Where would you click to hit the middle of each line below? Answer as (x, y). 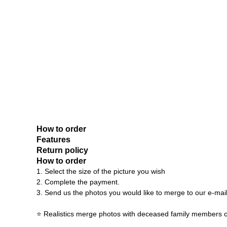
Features (53, 140)
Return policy (62, 150)
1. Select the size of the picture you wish (101, 172)
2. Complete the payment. (78, 182)
